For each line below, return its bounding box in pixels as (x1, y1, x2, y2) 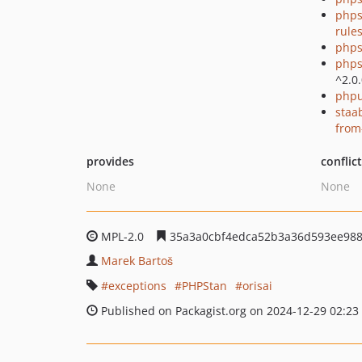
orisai (242, 278, 272, 293)
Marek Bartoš (101, 253, 173, 268)
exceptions (108, 278, 166, 293)
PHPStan (182, 278, 227, 293)
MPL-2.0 (98, 229, 147, 244)
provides (86, 154, 134, 169)
